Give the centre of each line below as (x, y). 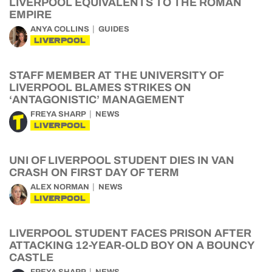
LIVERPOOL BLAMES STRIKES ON (100, 87)
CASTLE (31, 257)
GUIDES (114, 29)
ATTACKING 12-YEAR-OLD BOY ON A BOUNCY (132, 245)
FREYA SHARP (58, 114)
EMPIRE (30, 15)
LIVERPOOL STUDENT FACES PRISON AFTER (130, 233)
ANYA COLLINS (60, 29)
